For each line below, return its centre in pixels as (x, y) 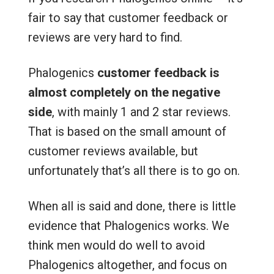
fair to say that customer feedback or (128, 18)
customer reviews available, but (113, 151)
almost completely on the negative (124, 92)
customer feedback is (158, 73)
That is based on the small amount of (127, 131)
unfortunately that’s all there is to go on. (134, 171)
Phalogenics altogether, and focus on (127, 265)
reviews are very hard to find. (105, 37)
